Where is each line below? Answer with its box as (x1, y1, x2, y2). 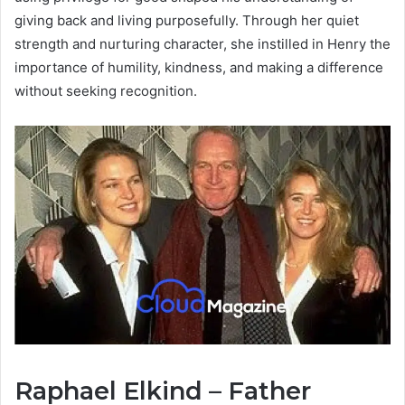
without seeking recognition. (14, 81, 197, 99)
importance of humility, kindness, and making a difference (14, 58, 383, 76)
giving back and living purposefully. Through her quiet (14, 11, 359, 29)
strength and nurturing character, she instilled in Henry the (14, 34, 391, 52)
